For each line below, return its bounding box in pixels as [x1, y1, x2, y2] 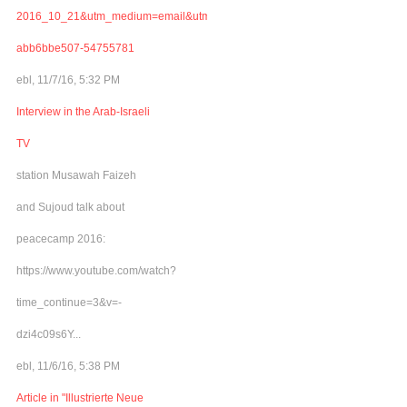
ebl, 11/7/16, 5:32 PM [16, 73, 120, 86]
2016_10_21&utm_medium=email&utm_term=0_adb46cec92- [16, 9, 323, 23]
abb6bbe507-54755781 [16, 41, 134, 55]
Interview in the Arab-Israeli [16, 104, 150, 118]
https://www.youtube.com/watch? [16, 263, 176, 277]
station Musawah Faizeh [16, 168, 136, 182]
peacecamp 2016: [16, 232, 105, 245]
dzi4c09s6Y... [16, 327, 81, 341]
